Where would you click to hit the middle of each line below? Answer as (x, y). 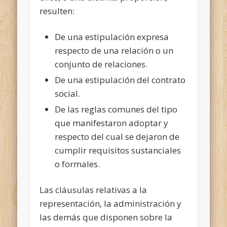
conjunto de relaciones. (101, 64)
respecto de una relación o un (114, 50)
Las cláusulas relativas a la (93, 190)
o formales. (78, 164)
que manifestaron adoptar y (112, 123)
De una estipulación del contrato (120, 80)
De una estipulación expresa (112, 36)
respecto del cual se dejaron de (117, 136)
